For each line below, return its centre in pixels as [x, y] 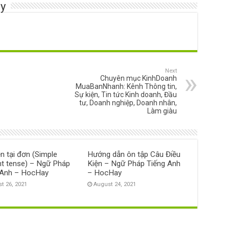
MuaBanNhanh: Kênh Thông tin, [126, 86]
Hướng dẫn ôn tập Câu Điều [134, 154]
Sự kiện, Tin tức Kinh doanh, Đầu [125, 94]
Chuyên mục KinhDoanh [138, 78]
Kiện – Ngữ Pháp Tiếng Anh [134, 163]
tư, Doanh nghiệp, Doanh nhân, [128, 102]
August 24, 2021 [115, 184]
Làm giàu [162, 111]
